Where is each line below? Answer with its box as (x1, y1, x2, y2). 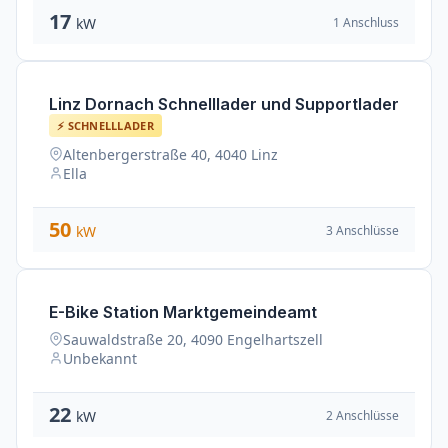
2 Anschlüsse (326, 406, 399, 424)
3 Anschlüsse (326, 221, 399, 239)
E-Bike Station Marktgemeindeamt (49, 302, 317, 322)
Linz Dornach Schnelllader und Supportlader (49, 94, 399, 114)
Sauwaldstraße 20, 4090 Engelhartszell (63, 330, 323, 349)
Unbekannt (63, 349, 137, 368)
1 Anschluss (333, 13, 399, 31)
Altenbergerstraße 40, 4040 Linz (63, 145, 278, 164)
